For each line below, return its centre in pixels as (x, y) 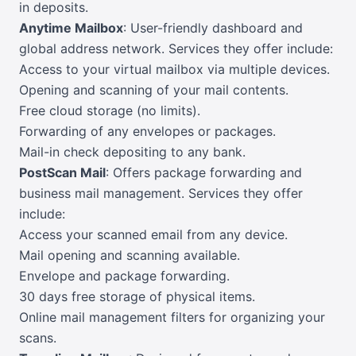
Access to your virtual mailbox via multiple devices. (174, 70)
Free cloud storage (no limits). (110, 111)
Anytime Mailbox (71, 28)
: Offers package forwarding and (204, 173)
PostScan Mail (62, 173)
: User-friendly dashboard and (213, 28)
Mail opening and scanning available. (130, 255)
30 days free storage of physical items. (137, 297)
